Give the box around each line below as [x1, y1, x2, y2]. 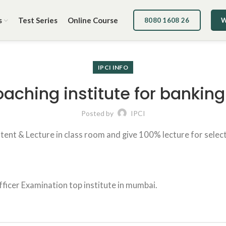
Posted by [81, 109, 115, 118]
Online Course [68, 16, 118, 25]
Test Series [18, 16, 58, 25]
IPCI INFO [98, 64, 128, 71]
